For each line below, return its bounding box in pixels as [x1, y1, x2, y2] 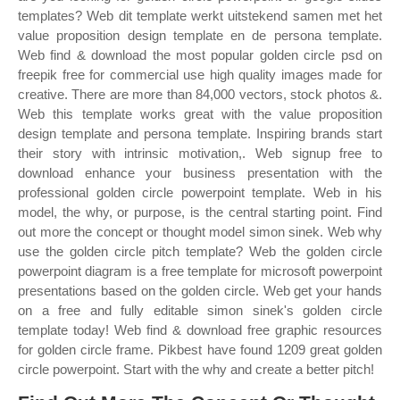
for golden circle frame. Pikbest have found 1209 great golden [18, 342, 382, 357]
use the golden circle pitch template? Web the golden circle [18, 244, 382, 259]
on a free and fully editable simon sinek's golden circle [18, 303, 382, 318]
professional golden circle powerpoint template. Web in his [18, 185, 382, 200]
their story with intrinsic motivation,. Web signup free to [18, 146, 382, 161]
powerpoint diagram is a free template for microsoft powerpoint [18, 263, 382, 279]
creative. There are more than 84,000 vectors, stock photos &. [18, 87, 382, 102]
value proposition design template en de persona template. [18, 28, 382, 43]
